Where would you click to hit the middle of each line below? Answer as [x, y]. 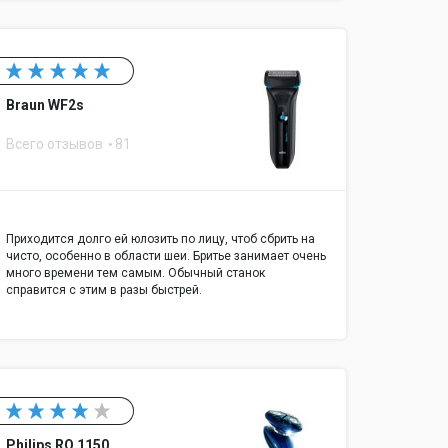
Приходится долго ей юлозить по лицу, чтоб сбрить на [160, 238]
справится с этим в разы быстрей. [104, 289]
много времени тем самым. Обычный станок [135, 272]
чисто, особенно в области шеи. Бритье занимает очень [166, 255]
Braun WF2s [45, 104]
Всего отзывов [56, 143]
